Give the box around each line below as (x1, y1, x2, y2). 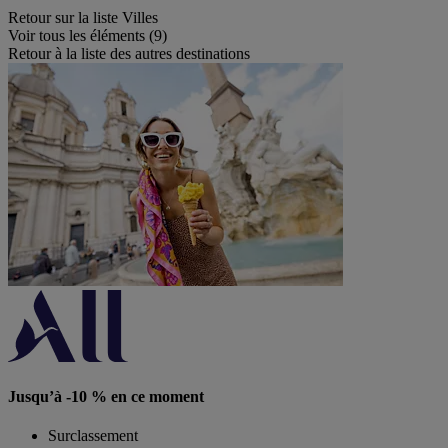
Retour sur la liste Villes (8, 9, 158, 27)
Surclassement (48, 426, 138, 444)
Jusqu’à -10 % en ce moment (8, 387, 204, 405)
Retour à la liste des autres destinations (8, 45, 250, 63)
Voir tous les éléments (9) (8, 27, 167, 45)
